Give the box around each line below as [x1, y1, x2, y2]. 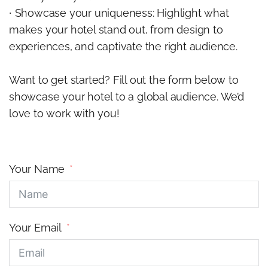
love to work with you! [9, 107, 120, 120]
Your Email [9, 221, 62, 234]
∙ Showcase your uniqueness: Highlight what [9, 7, 229, 20]
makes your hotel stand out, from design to [9, 23, 223, 36]
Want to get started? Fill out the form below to [9, 74, 239, 87]
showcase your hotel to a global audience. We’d [9, 90, 244, 103]
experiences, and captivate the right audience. [9, 40, 237, 53]
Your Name [9, 163, 65, 176]
